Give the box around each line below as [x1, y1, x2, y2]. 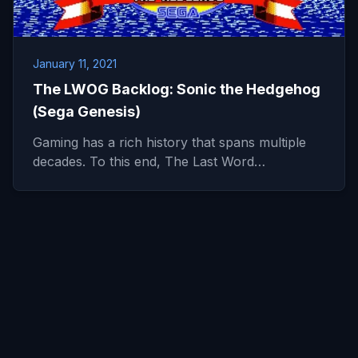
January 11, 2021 [33, 57, 117, 70]
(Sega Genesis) [33, 103, 141, 120]
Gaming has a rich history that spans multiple [33, 134, 306, 150]
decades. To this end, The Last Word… [33, 153, 265, 169]
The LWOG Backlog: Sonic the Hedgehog [33, 81, 320, 97]
